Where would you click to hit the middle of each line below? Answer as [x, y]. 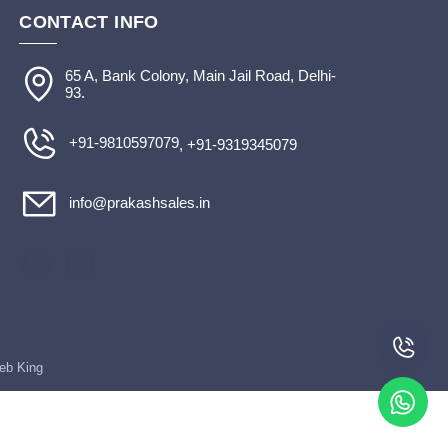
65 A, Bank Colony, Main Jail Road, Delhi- [201, 75]
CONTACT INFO [89, 22]
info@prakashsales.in [138, 202]
